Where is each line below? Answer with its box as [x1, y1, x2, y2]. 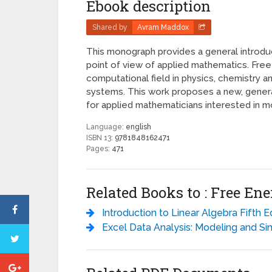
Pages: [86, 144, 112, 154]
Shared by [92, 23, 128, 32]
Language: [86, 123, 126, 132]
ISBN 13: [86, 134, 115, 143]
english [126, 123, 152, 132]
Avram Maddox [137, 23, 189, 32]
